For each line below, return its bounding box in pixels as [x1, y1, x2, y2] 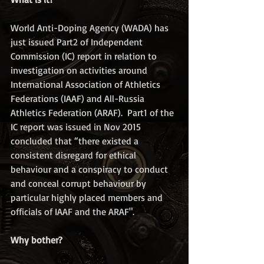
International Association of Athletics [11, 78, 163, 90]
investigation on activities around [11, 64, 150, 76]
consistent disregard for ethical [11, 148, 138, 161]
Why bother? [11, 233, 62, 246]
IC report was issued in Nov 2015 [11, 120, 143, 133]
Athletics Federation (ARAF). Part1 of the [11, 106, 176, 118]
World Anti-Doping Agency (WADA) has [11, 21, 171, 34]
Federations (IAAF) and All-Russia [11, 92, 147, 104]
